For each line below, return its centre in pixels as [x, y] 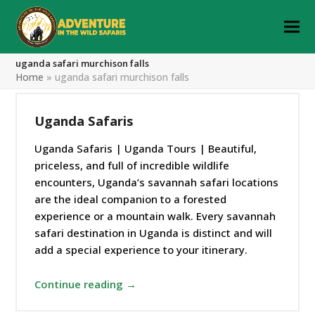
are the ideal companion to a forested [131, 199]
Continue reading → [86, 284]
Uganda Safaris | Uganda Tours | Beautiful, [146, 148]
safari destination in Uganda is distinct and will [154, 233]
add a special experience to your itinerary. [141, 250]
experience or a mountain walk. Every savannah [155, 216]
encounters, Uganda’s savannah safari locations [157, 182]
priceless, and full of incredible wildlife [132, 165]
